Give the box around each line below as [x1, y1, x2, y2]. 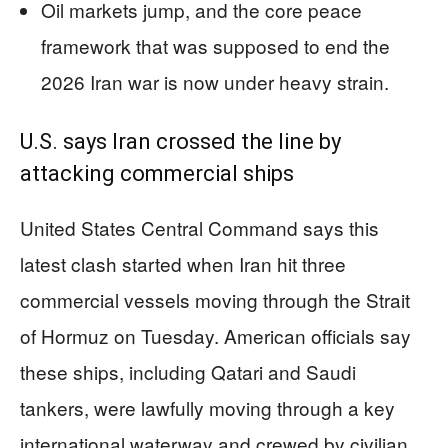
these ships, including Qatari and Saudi [20, 357, 356, 385]
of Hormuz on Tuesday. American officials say [20, 321, 411, 349]
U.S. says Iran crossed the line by [20, 128, 341, 154]
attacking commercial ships [20, 160, 294, 186]
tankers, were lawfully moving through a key [20, 393, 395, 421]
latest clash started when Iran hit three [20, 249, 346, 277]
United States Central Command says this [20, 213, 379, 241]
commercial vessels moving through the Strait [20, 285, 410, 313]
